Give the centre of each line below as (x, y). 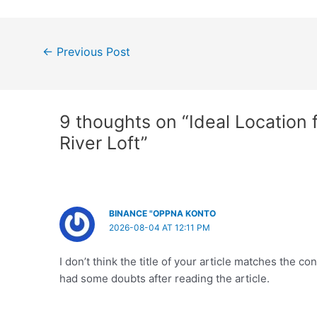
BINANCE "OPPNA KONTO (163, 213)
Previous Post (91, 52)
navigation (49, 64)
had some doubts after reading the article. (165, 278)
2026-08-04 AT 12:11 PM (160, 227)
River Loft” (104, 143)
